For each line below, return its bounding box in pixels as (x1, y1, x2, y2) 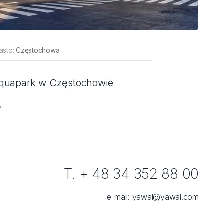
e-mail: (106, 191, 132, 202)
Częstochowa (16, 45, 60, 54)
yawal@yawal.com (132, 191, 199, 202)
